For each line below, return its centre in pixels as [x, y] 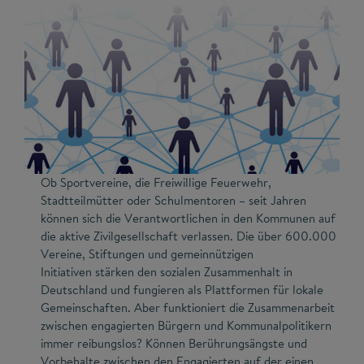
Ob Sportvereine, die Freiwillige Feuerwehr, [156, 182]
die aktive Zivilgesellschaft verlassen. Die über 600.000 [188, 236]
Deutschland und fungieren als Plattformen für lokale [182, 289]
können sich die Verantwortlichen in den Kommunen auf [188, 218]
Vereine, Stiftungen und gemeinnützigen [147, 253]
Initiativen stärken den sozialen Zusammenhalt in [167, 271]
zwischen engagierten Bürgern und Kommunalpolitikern [186, 325]
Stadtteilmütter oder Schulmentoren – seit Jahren [173, 200]
